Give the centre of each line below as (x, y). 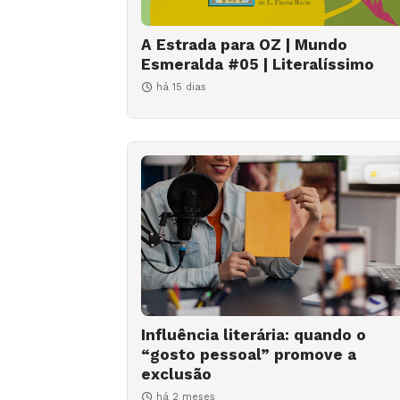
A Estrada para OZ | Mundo (244, 45)
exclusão (176, 375)
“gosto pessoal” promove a (249, 355)
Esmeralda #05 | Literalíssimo (258, 65)
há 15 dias (181, 87)
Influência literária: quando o (254, 335)
